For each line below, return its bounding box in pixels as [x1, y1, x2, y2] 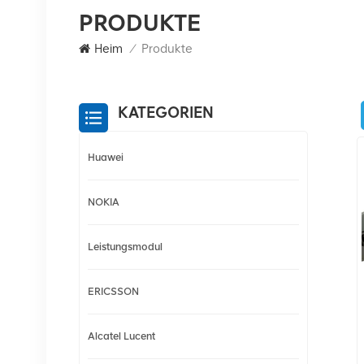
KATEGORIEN [117, 102, 214, 122]
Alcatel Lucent [87, 329, 155, 342]
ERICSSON [87, 284, 139, 297]
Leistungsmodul [87, 240, 162, 253]
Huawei [87, 150, 123, 163]
